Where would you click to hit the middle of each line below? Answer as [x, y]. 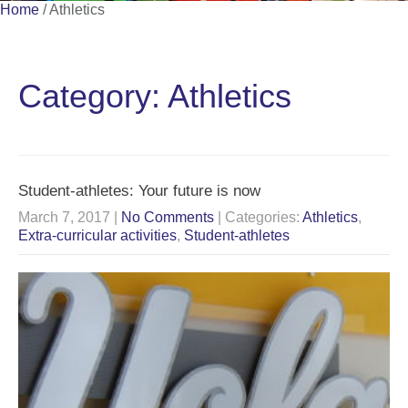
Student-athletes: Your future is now [139, 190]
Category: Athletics [155, 96]
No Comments [168, 217]
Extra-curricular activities [97, 235]
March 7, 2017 [64, 217]
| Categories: [260, 217]
